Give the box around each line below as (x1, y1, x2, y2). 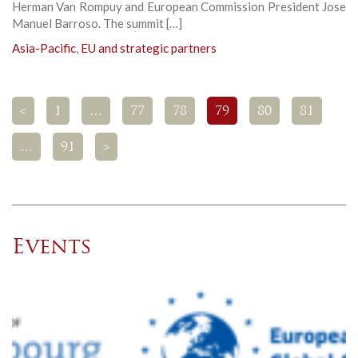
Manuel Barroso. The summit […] (12, 15, 182, 30)
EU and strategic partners (81, 40, 217, 55)
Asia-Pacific (12, 40, 76, 55)
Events (12, 237, 92, 259)
